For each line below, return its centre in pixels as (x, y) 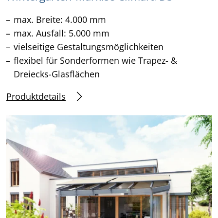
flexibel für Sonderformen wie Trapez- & (95, 61)
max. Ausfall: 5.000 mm (62, 33)
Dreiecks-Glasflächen (57, 74)
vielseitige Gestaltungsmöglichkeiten (89, 47)
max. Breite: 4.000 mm (60, 20)
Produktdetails (36, 96)
